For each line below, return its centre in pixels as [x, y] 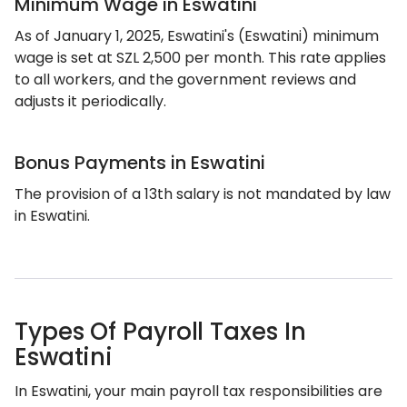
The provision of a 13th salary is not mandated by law [203, 194]
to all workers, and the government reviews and [185, 79]
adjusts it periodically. [90, 101]
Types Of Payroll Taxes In [160, 332]
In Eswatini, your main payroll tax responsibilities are [199, 391]
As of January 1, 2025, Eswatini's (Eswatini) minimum [197, 36]
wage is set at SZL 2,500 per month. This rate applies [200, 58]
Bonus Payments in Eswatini [140, 163]
